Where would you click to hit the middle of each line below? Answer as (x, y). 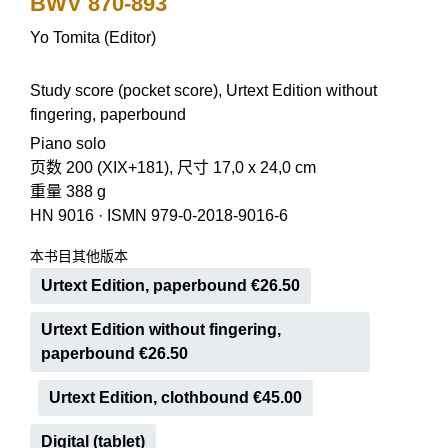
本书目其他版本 (79, 256)
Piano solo (68, 143)
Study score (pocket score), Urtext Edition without (203, 90)
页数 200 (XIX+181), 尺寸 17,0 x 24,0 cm (173, 167)
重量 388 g (68, 191)
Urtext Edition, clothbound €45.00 (175, 397)
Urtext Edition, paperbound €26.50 (170, 285)
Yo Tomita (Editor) (93, 37)
